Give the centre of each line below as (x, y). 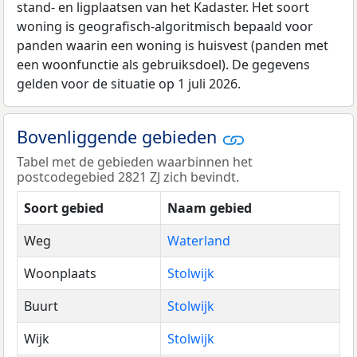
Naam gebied (210, 208)
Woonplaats (60, 273)
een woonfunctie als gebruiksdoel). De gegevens (163, 65)
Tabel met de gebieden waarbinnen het (135, 161)
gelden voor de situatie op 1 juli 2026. (129, 84)
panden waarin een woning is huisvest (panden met (173, 46)
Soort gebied (64, 208)
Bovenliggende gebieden (119, 137)
